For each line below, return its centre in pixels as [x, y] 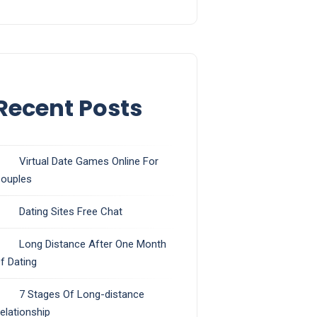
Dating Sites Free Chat [70, 212]
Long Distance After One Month [92, 244]
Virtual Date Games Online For [88, 162]
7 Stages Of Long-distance [81, 295]
